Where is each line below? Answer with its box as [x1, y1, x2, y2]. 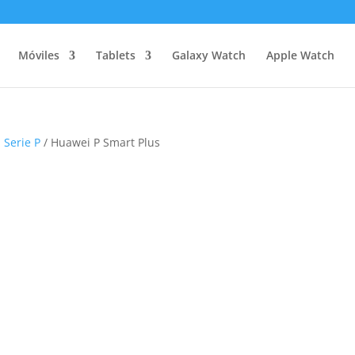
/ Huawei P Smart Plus [40, 135, 161, 150]
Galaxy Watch [171, 48, 246, 63]
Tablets [95, 48, 136, 63]
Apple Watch [265, 48, 334, 63]
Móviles [17, 48, 59, 63]
